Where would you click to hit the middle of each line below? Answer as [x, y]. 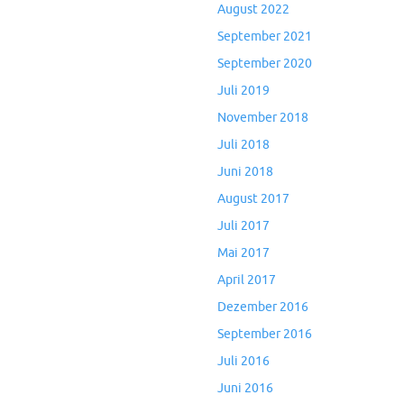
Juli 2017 [243, 226]
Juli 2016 [243, 361]
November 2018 [263, 118]
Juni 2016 [245, 388]
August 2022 [253, 9]
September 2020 [265, 64]
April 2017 [247, 280]
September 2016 [265, 334]
